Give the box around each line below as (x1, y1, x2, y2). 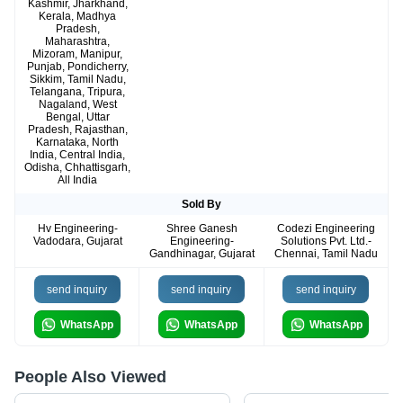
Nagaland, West (38, 98, 117, 112)
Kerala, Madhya (39, 10, 116, 23)
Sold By (182, 198, 221, 211)
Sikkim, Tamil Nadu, (29, 73, 126, 86)
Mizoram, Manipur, (32, 48, 122, 61)
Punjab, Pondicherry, (26, 60, 129, 74)
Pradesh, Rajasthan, (27, 123, 128, 137)
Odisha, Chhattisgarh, (24, 161, 130, 175)
